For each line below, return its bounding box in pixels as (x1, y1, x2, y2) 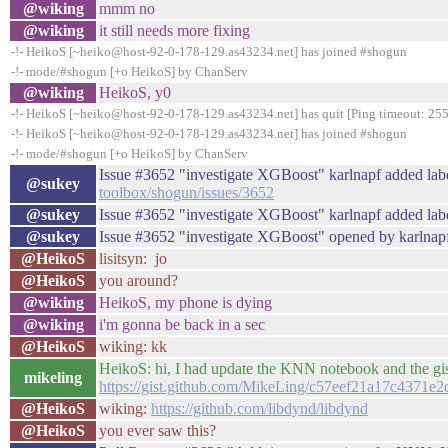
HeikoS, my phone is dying (99, 294, 272, 311)
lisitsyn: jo (99, 250, 167, 267)
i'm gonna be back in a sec (99, 316, 265, 333)
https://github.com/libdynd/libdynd (151, 400, 368, 417)
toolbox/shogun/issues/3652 (99, 184, 274, 201)
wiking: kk (99, 338, 167, 355)
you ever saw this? (99, 422, 216, 439)
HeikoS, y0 (99, 84, 171, 101)
